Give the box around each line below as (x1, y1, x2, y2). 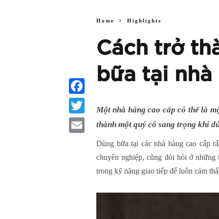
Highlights (127, 17, 161, 23)
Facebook (69, 98, 95, 105)
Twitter (69, 117, 89, 125)
